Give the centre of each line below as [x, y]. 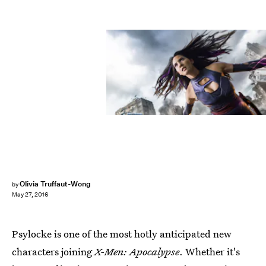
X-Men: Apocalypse [137, 251]
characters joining [53, 251]
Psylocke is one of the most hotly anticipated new [122, 234]
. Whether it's [210, 251]
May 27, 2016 [30, 195]
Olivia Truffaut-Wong [55, 184]
